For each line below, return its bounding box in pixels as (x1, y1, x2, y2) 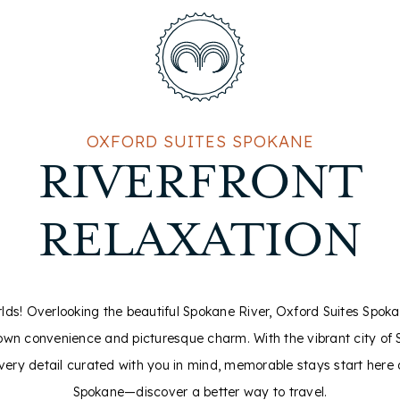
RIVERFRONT (37, 157, 362, 211)
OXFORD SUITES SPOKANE (86, 131, 314, 152)
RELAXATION (37, 215, 362, 269)
